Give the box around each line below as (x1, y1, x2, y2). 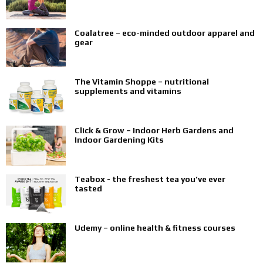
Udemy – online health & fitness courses (75, 223, 235, 232)
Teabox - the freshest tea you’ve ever (75, 174, 225, 184)
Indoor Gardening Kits (75, 135, 164, 144)
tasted (75, 184, 102, 193)
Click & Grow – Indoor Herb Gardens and (75, 126, 234, 135)
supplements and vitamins (75, 86, 181, 96)
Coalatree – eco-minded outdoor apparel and (75, 28, 255, 38)
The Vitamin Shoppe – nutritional (75, 77, 209, 86)
